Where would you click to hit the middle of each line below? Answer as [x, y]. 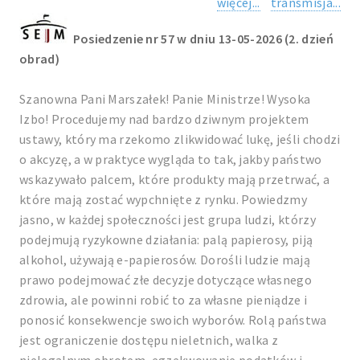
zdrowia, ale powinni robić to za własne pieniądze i [164, 300]
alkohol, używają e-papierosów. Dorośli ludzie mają [165, 260]
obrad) [39, 59]
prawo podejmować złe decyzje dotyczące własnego [166, 280]
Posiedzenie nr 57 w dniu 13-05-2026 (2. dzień [203, 39]
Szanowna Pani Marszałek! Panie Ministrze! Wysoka [165, 99]
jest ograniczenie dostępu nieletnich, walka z [149, 340]
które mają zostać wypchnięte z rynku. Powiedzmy [164, 199]
